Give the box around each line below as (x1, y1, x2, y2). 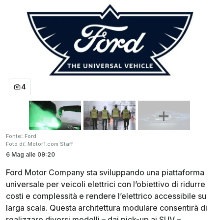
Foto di (6, 140, 24, 148)
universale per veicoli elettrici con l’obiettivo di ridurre (6, 179, 205, 190)
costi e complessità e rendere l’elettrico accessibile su (6, 191, 206, 201)
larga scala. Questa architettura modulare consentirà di (6, 203, 207, 213)
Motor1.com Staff (27, 140, 73, 148)
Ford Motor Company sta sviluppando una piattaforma (6, 167, 204, 178)
